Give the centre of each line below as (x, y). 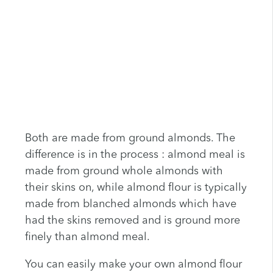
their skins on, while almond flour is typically (136, 188)
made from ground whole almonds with (124, 172)
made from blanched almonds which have (130, 204)
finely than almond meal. (87, 237)
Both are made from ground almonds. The (130, 139)
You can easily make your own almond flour (133, 265)
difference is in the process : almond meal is (135, 155)
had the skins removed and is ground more (132, 221)
